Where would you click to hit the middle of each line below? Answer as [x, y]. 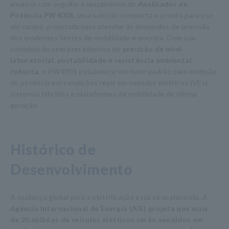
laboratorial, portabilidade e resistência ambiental [101, 60]
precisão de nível [152, 49]
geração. [25, 105]
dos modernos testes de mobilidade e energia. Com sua [103, 38]
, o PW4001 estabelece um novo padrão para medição [128, 71]
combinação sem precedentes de [66, 49]
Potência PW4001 [42, 15]
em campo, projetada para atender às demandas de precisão [110, 26]
